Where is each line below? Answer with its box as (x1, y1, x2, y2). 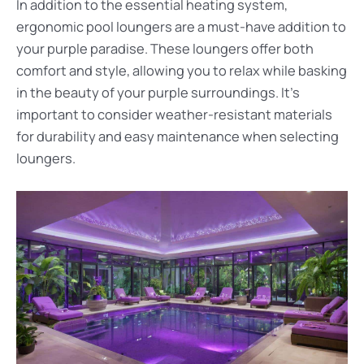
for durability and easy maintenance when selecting (16, 127, 339, 145)
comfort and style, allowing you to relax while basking (16, 61, 347, 80)
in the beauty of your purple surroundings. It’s (16, 83, 300, 102)
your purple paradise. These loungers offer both (16, 39, 314, 58)
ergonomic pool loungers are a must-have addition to (16, 17, 346, 36)
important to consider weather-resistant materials (16, 105, 332, 123)
